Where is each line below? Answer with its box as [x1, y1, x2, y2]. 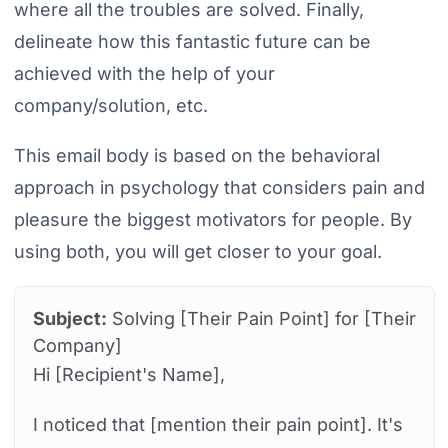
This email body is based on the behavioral [13, 145, 380, 167]
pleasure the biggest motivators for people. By [13, 209, 412, 231]
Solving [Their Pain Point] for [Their [106, 308, 416, 330]
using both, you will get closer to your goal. [13, 241, 382, 263]
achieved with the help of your [13, 63, 275, 85]
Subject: [32, 308, 107, 330]
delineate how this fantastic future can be [13, 31, 371, 53]
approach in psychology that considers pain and [13, 177, 425, 199]
